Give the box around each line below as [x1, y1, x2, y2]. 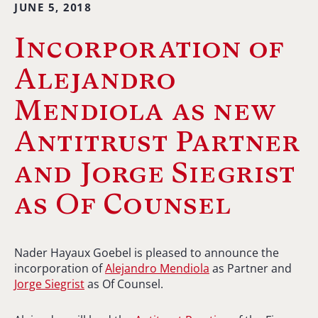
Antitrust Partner [14, 124, 301, 158]
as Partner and [209, 260, 292, 276]
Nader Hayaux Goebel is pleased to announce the [14, 244, 279, 261]
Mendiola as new [14, 93, 278, 126]
